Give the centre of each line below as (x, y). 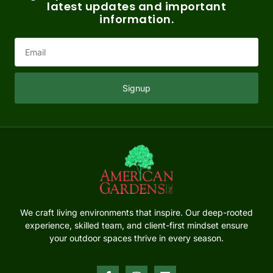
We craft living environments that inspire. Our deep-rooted (136, 213)
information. (136, 19)
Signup (136, 88)
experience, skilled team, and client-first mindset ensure (136, 225)
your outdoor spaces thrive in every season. (136, 238)
